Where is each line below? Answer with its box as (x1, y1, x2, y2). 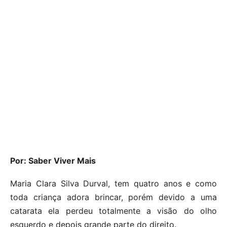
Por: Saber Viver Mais (10, 155, 96, 166)
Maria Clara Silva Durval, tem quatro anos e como (10, 178, 217, 188)
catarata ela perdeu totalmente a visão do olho (10, 205, 217, 216)
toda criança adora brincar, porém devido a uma (10, 192, 217, 202)
